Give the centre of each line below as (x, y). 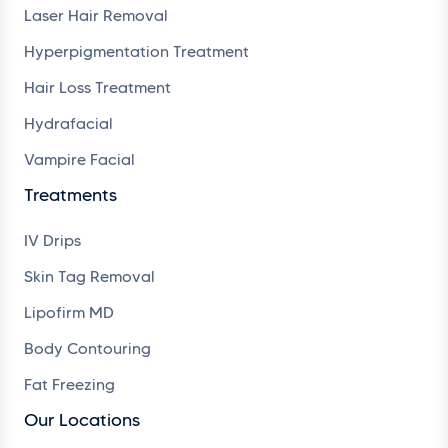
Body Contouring (87, 348)
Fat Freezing (69, 384)
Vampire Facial (79, 159)
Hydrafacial (68, 123)
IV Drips (52, 240)
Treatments (70, 194)
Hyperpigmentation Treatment (136, 51)
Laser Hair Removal (96, 15)
